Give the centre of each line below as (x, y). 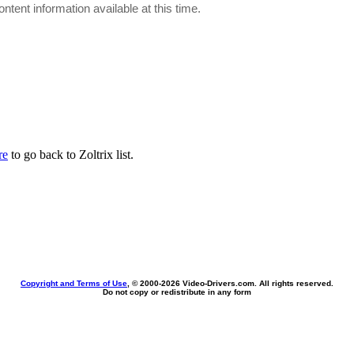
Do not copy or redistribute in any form (177, 292)
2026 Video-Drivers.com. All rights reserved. (247, 283)
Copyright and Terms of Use (74, 283)
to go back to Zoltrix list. (71, 154)
